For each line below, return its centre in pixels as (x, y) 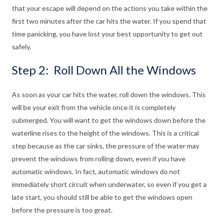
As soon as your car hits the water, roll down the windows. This (109, 95)
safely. (21, 47)
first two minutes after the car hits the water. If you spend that (109, 21)
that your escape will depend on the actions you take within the (110, 8)
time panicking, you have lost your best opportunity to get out (107, 34)
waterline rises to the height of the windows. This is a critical (105, 133)
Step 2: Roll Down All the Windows (104, 70)
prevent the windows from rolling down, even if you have (99, 159)
